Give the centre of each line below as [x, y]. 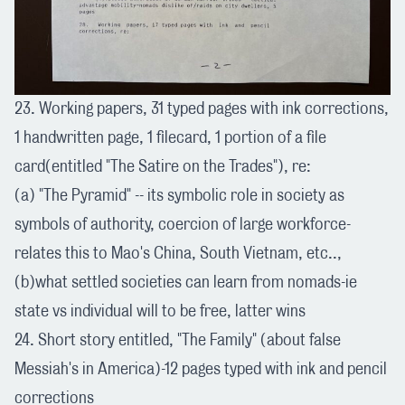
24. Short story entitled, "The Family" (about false [178, 340]
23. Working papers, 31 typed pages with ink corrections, [202, 109]
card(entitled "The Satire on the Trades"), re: [163, 167]
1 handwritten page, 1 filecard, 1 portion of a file [170, 138]
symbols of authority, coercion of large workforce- [183, 225]
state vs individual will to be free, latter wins [160, 311]
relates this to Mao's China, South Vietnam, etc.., [178, 254]
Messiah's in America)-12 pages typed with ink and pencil [201, 369]
